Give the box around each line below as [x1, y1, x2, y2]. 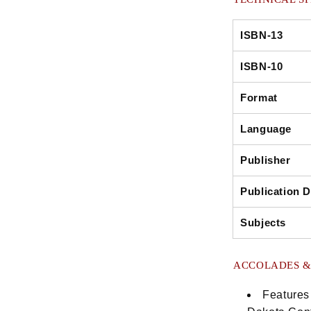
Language [240, 123, 292, 135]
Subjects [240, 217, 286, 229]
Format [240, 92, 278, 104]
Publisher [240, 154, 291, 167]
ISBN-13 [240, 29, 283, 42]
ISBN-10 [240, 60, 283, 73]
